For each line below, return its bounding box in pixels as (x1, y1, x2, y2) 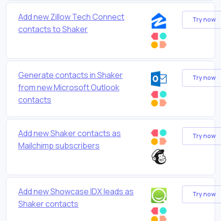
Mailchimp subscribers (18, 140, 100, 151)
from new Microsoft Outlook (18, 81, 119, 93)
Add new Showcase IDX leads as (18, 185, 134, 197)
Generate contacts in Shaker (18, 69, 123, 80)
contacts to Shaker (18, 23, 88, 35)
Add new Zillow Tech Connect (18, 11, 124, 22)
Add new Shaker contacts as (18, 127, 121, 139)
